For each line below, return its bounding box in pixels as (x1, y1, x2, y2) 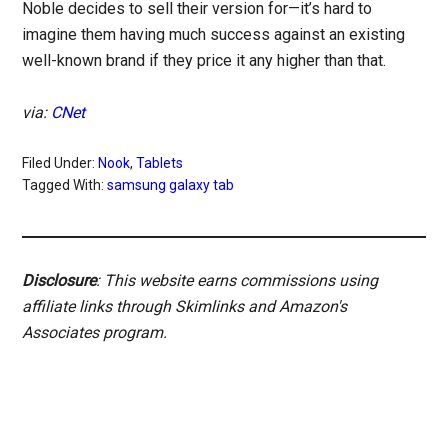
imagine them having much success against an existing (22, 25, 406, 44)
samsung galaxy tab (107, 177, 235, 193)
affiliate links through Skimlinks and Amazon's (22, 297, 348, 316)
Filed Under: (22, 155, 99, 171)
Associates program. (22, 323, 168, 342)
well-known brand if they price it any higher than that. (22, 51, 387, 70)
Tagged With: (22, 177, 108, 193)
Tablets (136, 155, 184, 171)
